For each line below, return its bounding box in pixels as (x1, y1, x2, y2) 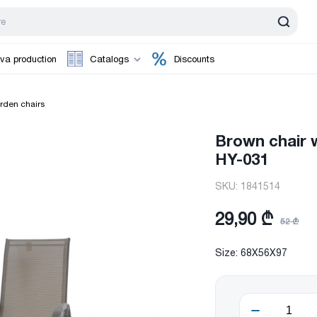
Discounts (173, 53, 214, 64)
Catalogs (90, 53, 129, 64)
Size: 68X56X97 (215, 246, 288, 258)
